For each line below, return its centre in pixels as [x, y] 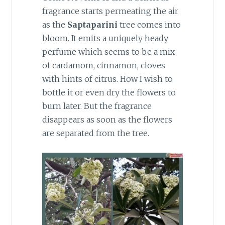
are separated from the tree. [95, 133]
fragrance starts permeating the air [110, 11]
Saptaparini [92, 24]
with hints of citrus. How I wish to [107, 79]
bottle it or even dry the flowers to [109, 92]
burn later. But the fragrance [97, 106]
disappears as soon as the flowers [107, 119]
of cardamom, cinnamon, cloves [103, 65]
